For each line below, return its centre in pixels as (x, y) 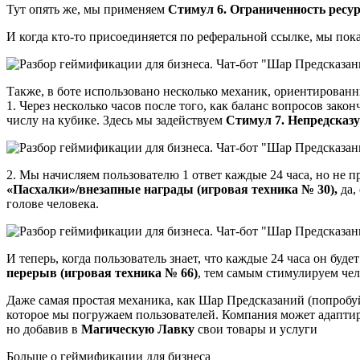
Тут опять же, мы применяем (87, 9)
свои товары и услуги (256, 329)
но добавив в (44, 329)
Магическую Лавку (138, 329)
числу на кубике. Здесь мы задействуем (116, 120)
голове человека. (53, 203)
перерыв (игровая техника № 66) (102, 272)
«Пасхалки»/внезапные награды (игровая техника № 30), (174, 189)
